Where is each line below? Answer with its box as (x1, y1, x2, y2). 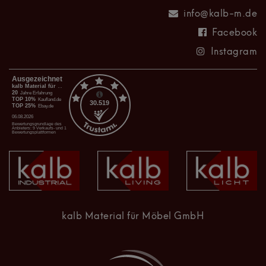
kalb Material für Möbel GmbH (62, 211, 204, 221)
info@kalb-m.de (183, 9, 257, 19)
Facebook (212, 28, 257, 38)
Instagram (210, 47, 257, 57)
